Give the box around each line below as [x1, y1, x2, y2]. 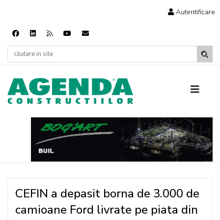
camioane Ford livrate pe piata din [15, 202, 198, 218]
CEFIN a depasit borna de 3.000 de [15, 186, 199, 201]
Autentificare [176, 7, 215, 17]
